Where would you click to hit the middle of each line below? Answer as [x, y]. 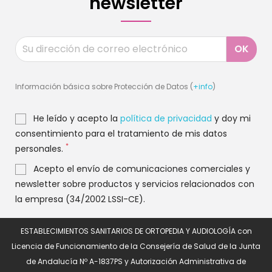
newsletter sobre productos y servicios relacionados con [135, 184]
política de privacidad [166, 118]
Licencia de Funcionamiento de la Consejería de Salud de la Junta [136, 246]
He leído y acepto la [77, 118]
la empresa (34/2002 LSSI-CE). [80, 199]
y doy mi [231, 118]
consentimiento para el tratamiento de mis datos [121, 133]
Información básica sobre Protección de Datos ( [104, 86]
